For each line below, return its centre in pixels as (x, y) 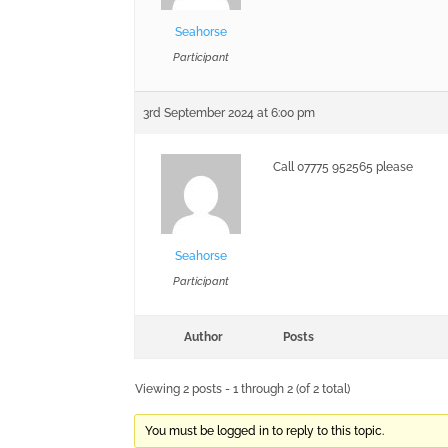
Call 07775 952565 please (343, 167)
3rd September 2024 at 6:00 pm (229, 113)
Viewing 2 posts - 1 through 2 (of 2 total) (243, 389)
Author (203, 337)
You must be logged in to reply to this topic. (264, 431)
